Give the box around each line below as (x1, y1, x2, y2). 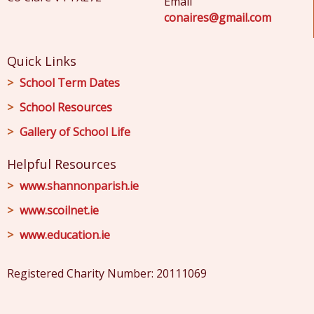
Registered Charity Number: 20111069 (7, 266, 207, 281)
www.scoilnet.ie (20, 203, 99, 218)
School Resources (20, 100, 112, 115)
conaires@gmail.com (163, 10, 271, 25)
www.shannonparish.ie (20, 178, 139, 193)
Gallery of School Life (20, 124, 130, 139)
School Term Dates (20, 75, 120, 90)
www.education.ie (20, 227, 110, 243)
